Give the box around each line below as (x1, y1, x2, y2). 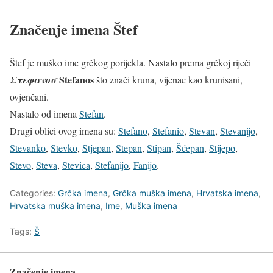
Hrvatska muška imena (10, 200, 101, 211)
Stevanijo (220, 124, 255, 138)
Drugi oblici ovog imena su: (10, 124, 118, 138)
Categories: (10, 188, 58, 199)
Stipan (147, 141, 171, 155)
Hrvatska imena (196, 188, 258, 199)
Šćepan (176, 141, 204, 155)
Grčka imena (58, 188, 108, 199)
